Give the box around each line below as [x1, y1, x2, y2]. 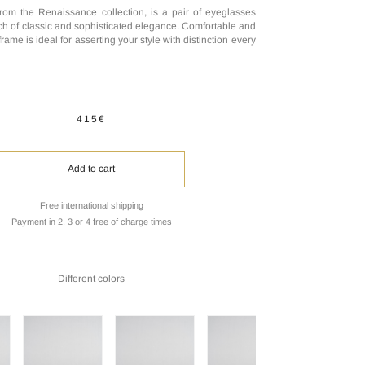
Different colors [58, 273, 125, 284]
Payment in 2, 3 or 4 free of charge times [11, 217, 172, 226]
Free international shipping [39, 200, 143, 210]
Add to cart [68, 163, 115, 174]
